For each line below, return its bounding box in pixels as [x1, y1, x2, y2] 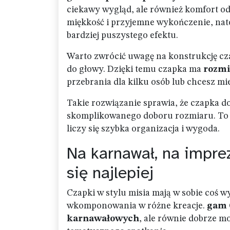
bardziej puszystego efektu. [67, 31, 178, 40]
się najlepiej [67, 163, 154, 183]
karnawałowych [67, 214, 139, 223]
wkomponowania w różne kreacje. [67, 201, 207, 210]
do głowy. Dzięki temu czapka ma [67, 65, 203, 74]
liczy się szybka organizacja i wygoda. [67, 124, 220, 133]
